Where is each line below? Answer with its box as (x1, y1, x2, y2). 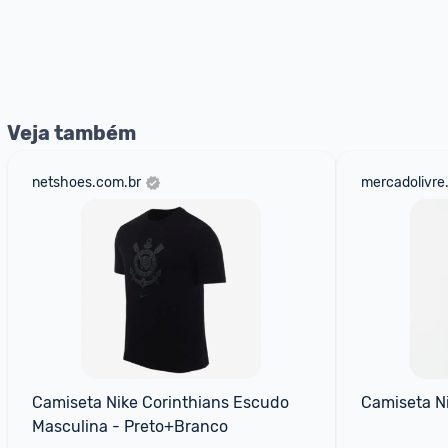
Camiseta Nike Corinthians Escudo (32, 393, 289, 412)
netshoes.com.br (32, 174, 141, 191)
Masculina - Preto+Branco (32, 417, 228, 436)
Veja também (7, 121, 136, 145)
